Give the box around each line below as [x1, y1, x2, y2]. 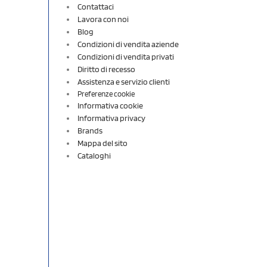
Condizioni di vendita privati [77, 51, 174, 61]
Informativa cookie [77, 100, 143, 110]
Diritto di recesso [77, 64, 135, 74]
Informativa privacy [77, 113, 145, 123]
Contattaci [77, 1, 114, 11]
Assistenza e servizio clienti [77, 76, 170, 86]
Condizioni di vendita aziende [77, 39, 179, 49]
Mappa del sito [77, 138, 128, 148]
